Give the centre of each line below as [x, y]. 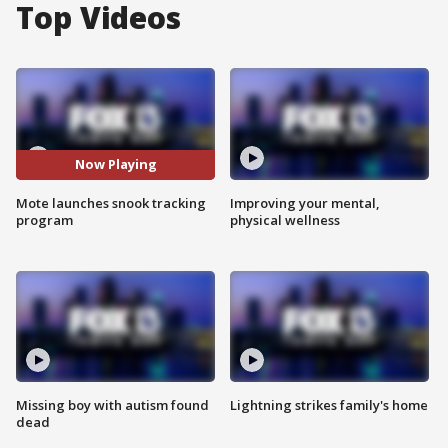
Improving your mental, [305, 202]
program [44, 219]
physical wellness [285, 219]
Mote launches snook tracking [111, 202]
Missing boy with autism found [112, 405]
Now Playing [115, 164]
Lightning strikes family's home [329, 405]
